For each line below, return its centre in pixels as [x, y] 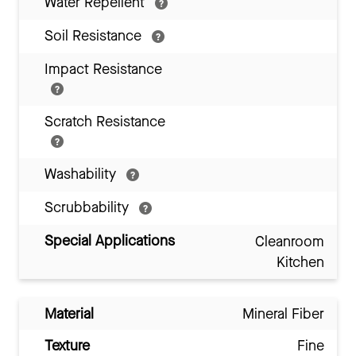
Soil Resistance [95, 36]
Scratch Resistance [105, 122]
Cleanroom [290, 242]
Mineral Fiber [283, 314]
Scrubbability [89, 208]
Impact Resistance [103, 70]
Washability [82, 174]
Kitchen [300, 263]
